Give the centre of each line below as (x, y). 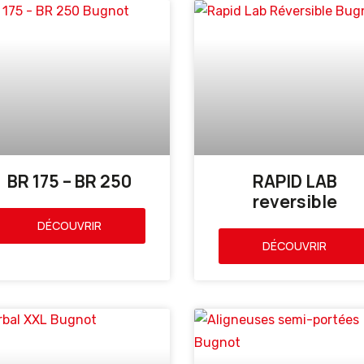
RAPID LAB (295, 182)
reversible (295, 202)
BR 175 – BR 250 (69, 182)
